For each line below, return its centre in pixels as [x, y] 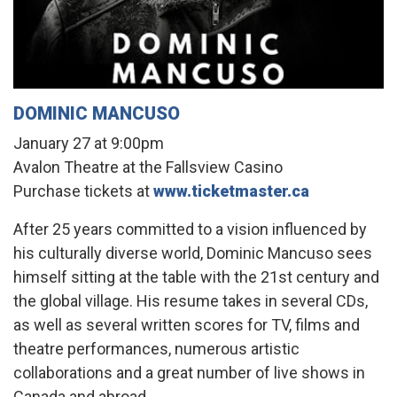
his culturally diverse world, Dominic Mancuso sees [193, 253]
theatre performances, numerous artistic [156, 348]
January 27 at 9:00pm [89, 143]
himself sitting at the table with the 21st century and [196, 276]
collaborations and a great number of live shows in [189, 372]
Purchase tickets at [83, 191]
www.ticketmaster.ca [231, 191]
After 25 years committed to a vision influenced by [190, 229]
